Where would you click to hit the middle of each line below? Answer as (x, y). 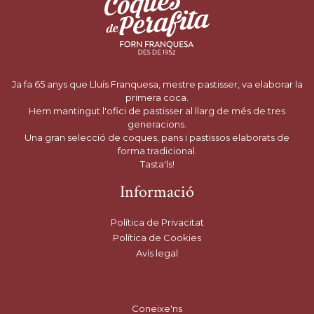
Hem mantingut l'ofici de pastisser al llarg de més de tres (157, 111)
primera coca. (157, 98)
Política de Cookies (157, 238)
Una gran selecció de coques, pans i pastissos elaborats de (157, 138)
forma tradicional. (157, 151)
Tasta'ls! (157, 164)
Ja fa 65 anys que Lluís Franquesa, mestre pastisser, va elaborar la (157, 84)
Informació (157, 192)
